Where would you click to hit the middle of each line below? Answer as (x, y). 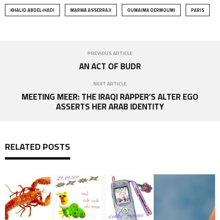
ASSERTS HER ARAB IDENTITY (110, 106)
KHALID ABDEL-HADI (32, 10)
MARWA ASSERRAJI (91, 10)
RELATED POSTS (38, 146)
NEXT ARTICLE (110, 83)
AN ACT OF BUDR (110, 66)
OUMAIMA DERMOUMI (151, 10)
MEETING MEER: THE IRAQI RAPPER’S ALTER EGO (110, 96)
